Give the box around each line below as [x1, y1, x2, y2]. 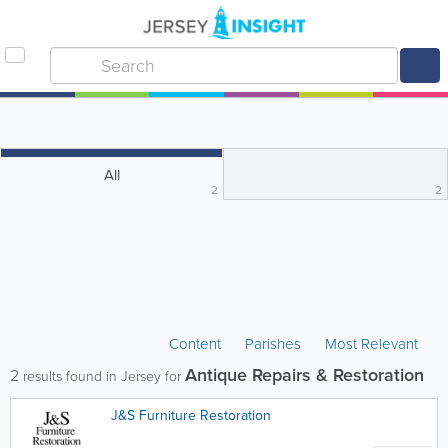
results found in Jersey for [19, 366, 185, 387]
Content [169, 333, 225, 355]
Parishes [245, 333, 301, 355]
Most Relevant [325, 333, 418, 355]
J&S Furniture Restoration [111, 405, 271, 426]
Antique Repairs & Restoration [185, 362, 424, 388]
